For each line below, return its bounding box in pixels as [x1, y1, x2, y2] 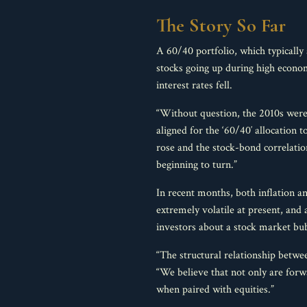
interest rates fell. [156, 78, 232, 93]
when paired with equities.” [156, 282, 274, 297]
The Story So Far [156, 14, 286, 37]
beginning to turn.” [156, 158, 237, 172]
